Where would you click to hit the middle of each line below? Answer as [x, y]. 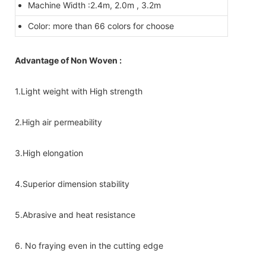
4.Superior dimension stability [72, 183]
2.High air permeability [58, 122]
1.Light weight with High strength [79, 91]
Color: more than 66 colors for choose [101, 26]
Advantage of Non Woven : [68, 60]
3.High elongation [49, 153]
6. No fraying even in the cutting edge [89, 245]
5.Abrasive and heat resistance [75, 214]
